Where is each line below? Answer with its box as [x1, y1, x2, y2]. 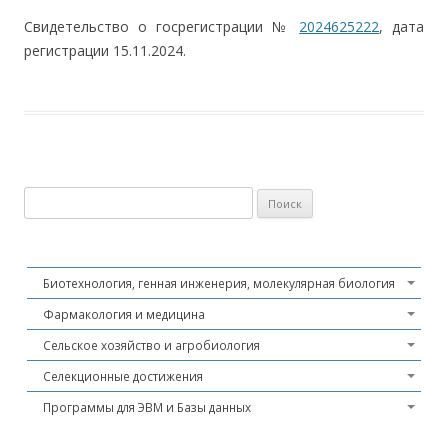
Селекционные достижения [43, 368, 203, 384]
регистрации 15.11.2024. [24, 41, 186, 60]
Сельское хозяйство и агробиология [43, 337, 260, 353]
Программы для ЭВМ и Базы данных [43, 399, 251, 415]
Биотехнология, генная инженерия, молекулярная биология [43, 275, 395, 291]
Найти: [23, 189, 66, 207]
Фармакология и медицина [43, 306, 205, 322]
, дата [379, 17, 425, 36]
